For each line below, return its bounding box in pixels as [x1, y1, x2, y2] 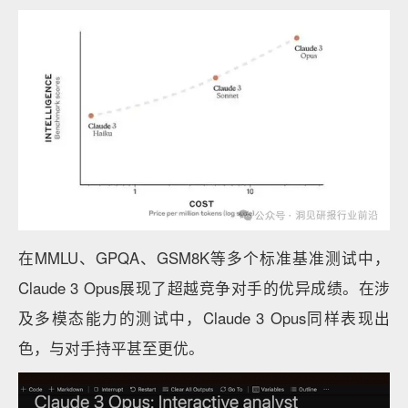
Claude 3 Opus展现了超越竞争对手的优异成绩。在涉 [18, 276, 390, 299]
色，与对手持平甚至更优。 [18, 336, 204, 359]
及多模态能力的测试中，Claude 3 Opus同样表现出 [18, 306, 390, 329]
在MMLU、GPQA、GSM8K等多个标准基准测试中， [18, 246, 390, 269]
